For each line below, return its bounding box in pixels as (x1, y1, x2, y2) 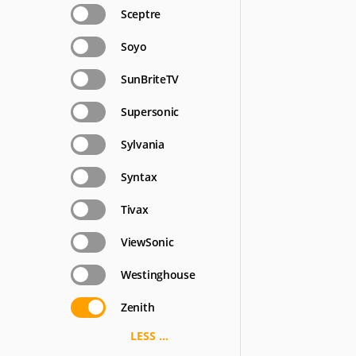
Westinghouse (121, 267, 195, 282)
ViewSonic (121, 234, 174, 250)
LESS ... (130, 328, 168, 343)
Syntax (121, 169, 157, 184)
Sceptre (121, 6, 161, 21)
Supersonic (121, 104, 179, 119)
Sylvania (121, 137, 164, 152)
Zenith (121, 300, 155, 315)
